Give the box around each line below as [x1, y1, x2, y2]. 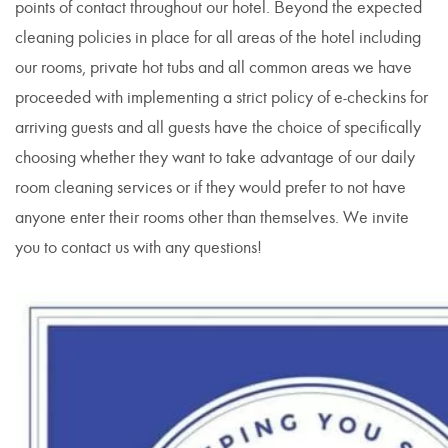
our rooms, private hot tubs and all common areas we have [15, 57, 412, 79]
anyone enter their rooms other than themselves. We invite [15, 207, 409, 229]
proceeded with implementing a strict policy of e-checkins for [15, 87, 428, 109]
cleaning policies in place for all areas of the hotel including [15, 27, 421, 49]
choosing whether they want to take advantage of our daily [15, 147, 415, 169]
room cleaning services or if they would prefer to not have [15, 177, 406, 199]
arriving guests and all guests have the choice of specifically [15, 117, 421, 139]
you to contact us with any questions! [15, 237, 262, 259]
